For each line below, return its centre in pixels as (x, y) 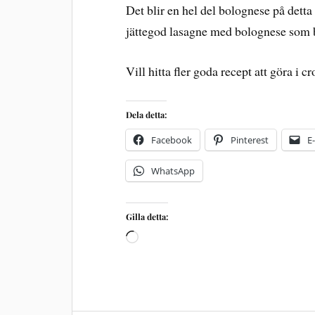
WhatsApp (173, 171)
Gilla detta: (147, 216)
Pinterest (250, 140)
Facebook (172, 140)
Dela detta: (147, 114)
